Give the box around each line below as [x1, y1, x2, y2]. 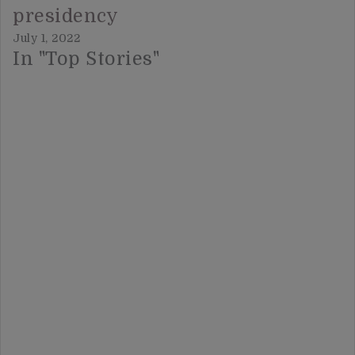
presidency [13, 6, 118, 28]
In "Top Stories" [13, 48, 159, 71]
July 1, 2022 [13, 32, 80, 45]
